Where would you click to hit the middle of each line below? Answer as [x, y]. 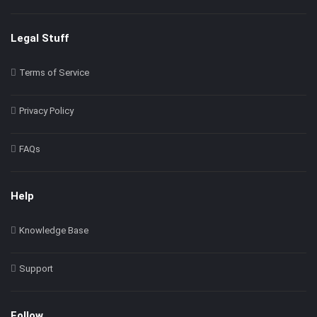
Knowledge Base [54, 231]
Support [36, 269]
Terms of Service [54, 73]
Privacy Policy [46, 111]
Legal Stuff [40, 39]
